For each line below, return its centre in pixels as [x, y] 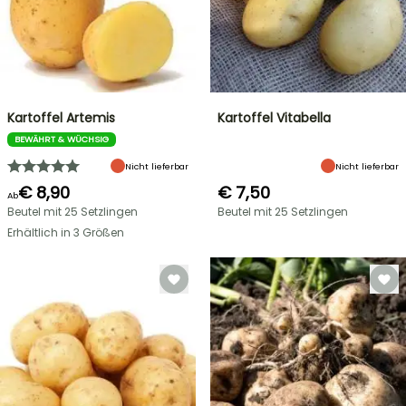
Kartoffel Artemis [61, 118]
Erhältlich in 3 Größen [66, 232]
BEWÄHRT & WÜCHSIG [62, 139]
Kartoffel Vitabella [274, 118]
